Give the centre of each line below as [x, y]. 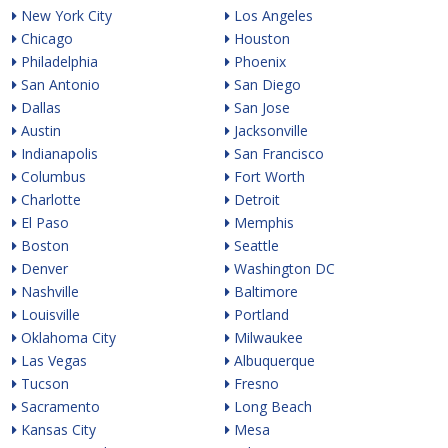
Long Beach [270, 406]
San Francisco [276, 153]
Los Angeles [271, 15]
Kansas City [56, 429]
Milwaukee [266, 337]
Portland [259, 314]
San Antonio [58, 84]
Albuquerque [272, 360]
